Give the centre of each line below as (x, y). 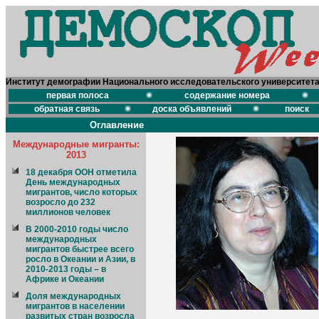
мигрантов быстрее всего (80, 249)
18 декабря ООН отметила (81, 172)
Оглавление (117, 125)
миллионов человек (68, 212)
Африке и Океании (65, 279)
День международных (73, 182)
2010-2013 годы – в (66, 269)
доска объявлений (192, 109)
